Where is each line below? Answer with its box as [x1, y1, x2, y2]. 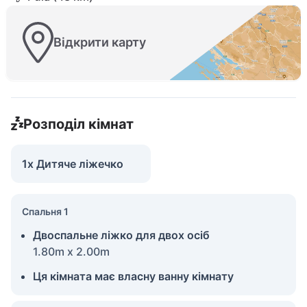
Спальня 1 [22, 205, 69, 217]
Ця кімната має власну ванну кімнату [33, 269, 234, 283]
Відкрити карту [53, 35, 146, 50]
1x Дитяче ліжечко [22, 156, 123, 171]
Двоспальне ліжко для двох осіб [33, 228, 210, 242]
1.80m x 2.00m [33, 244, 110, 258]
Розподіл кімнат [23, 115, 134, 132]
